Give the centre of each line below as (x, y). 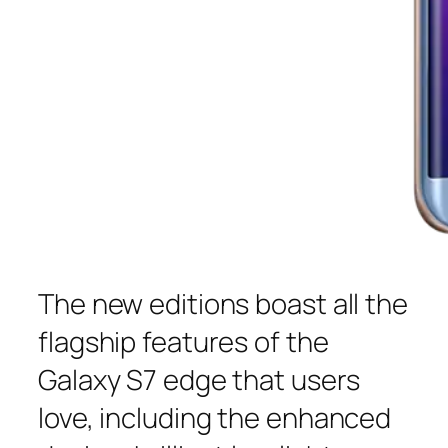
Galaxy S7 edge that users (199, 379)
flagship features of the (183, 341)
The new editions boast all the (223, 303)
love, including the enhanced (215, 417)
